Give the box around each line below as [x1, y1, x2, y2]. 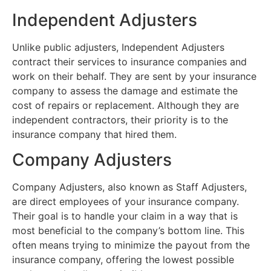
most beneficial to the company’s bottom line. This [12, 224, 244, 237]
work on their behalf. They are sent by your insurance [12, 70, 256, 82]
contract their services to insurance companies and [12, 55, 247, 68]
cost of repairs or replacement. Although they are [12, 99, 239, 111]
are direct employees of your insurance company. [12, 195, 239, 208]
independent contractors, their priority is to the [12, 113, 228, 126]
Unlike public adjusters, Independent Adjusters [12, 41, 224, 53]
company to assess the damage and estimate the [12, 84, 238, 97]
